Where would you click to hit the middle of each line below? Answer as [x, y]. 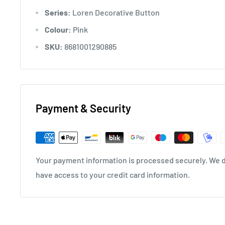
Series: [58, 12]
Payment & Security [83, 108]
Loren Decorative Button [115, 12]
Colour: [58, 29]
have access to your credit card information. [113, 174]
